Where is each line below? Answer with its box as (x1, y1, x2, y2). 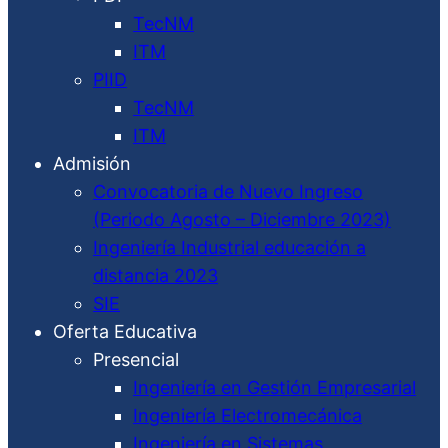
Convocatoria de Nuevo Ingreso (93, 181, 363, 202)
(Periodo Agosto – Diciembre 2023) (93, 209, 391, 230)
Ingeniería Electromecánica (133, 405, 362, 426)
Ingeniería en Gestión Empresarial (133, 377, 416, 398)
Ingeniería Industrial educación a (93, 237, 366, 258)
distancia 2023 (93, 265, 218, 286)
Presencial (93, 349, 179, 370)
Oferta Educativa (53, 321, 197, 342)
